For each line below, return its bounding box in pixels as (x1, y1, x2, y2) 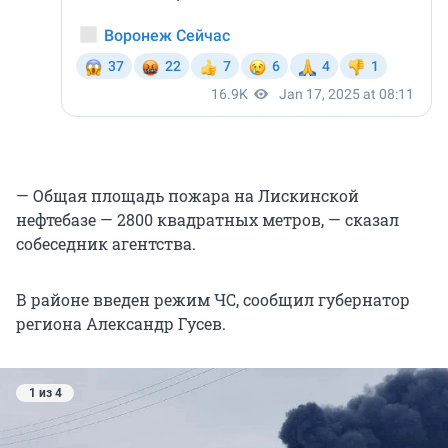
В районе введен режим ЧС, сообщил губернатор (16, 288, 410, 310)
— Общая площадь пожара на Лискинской (16, 184, 359, 206)
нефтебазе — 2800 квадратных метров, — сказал (16, 208, 399, 230)
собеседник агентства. (16, 232, 196, 254)
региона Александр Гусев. (16, 312, 226, 334)
